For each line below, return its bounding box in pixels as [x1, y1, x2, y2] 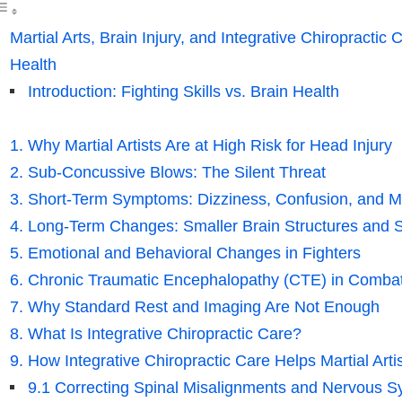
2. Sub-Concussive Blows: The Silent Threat [9, 163, 326, 182]
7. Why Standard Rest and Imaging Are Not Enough [9, 298, 380, 317]
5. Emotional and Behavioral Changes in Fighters [9, 244, 361, 263]
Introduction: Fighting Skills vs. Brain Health [27, 83, 339, 101]
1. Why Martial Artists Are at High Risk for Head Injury [9, 136, 392, 155]
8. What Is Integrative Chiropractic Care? [9, 325, 301, 344]
